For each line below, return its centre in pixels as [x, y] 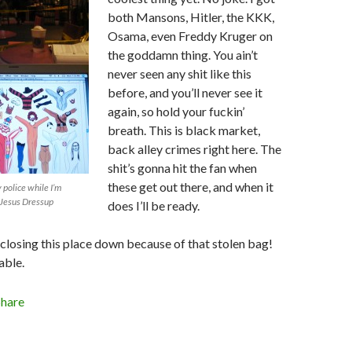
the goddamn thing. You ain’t [183, 55]
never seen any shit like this [180, 73]
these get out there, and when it [191, 187]
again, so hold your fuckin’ [176, 111]
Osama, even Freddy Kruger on [190, 36]
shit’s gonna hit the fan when [182, 168]
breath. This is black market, [184, 130]
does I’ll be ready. [154, 205]
